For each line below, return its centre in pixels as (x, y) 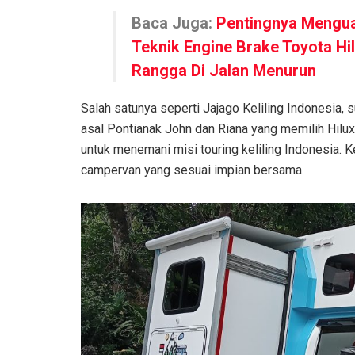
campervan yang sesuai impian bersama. (193, 170)
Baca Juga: (174, 23)
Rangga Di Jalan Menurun (224, 70)
